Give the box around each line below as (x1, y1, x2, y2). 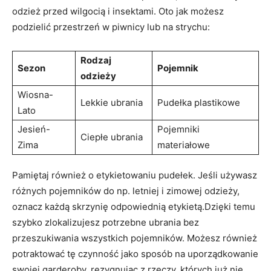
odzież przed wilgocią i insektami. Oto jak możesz (12, 5, 224, 17)
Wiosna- (18, 88, 53, 100)
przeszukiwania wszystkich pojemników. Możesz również (12, 232, 257, 244)
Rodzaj (80, 54, 111, 66)
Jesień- (18, 123, 50, 135)
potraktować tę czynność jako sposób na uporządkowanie (12, 247, 258, 260)
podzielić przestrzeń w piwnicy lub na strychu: (12, 21, 210, 33)
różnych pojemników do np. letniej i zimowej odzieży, (12, 184, 240, 197)
